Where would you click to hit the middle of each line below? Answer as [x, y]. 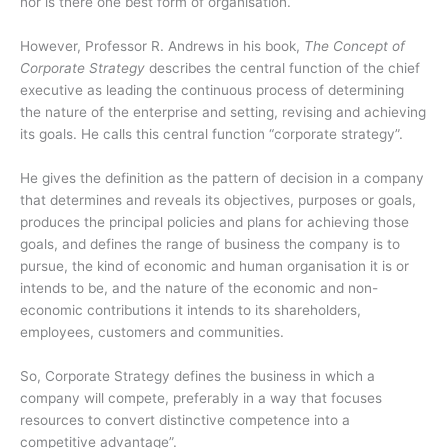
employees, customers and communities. [152, 331]
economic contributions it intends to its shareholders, [190, 309]
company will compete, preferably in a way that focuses [201, 397]
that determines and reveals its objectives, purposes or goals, [218, 199]
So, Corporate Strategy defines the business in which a [197, 375]
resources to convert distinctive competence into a [185, 419]
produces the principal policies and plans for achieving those [214, 221]
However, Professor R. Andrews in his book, [162, 46]
